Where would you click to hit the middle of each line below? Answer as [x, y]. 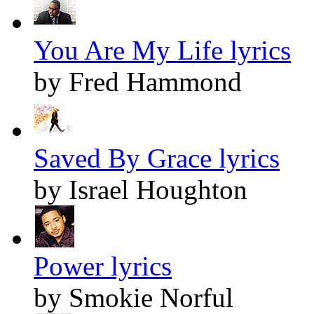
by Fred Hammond [138, 82]
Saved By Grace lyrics [157, 158]
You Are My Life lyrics [162, 50]
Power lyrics [103, 266]
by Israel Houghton [141, 190]
